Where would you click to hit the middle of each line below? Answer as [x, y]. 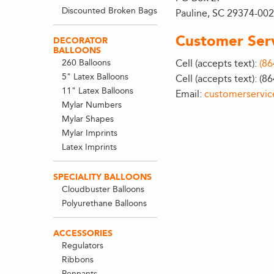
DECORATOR [80, 41]
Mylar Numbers [91, 105]
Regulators [82, 246]
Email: [190, 94]
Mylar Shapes [87, 119]
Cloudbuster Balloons [103, 189]
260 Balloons [86, 63]
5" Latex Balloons [95, 77]
